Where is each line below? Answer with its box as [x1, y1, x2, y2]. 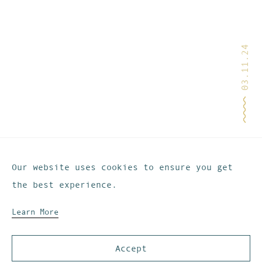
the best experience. [12, 180, 117, 189]
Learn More [12, 207, 58, 216]
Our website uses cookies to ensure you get [12, 162, 233, 172]
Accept [115, 243, 147, 253]
